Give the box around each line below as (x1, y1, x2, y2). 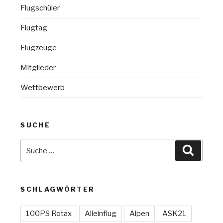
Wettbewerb (20, 83, 65, 92)
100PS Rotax (26, 209, 72, 218)
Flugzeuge (20, 43, 57, 52)
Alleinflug (85, 209, 117, 218)
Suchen (193, 143, 221, 152)
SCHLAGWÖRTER (20, 185, 95, 193)
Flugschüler (20, 3, 60, 12)
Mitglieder (20, 63, 56, 72)
